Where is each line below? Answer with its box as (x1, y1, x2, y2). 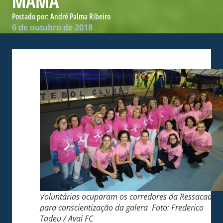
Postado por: (12, 10, 50, 22)
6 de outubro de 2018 (12, 21, 93, 33)
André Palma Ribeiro (50, 10, 111, 22)
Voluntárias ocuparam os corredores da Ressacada (40, 191, 217, 202)
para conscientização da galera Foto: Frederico (40, 202, 204, 213)
